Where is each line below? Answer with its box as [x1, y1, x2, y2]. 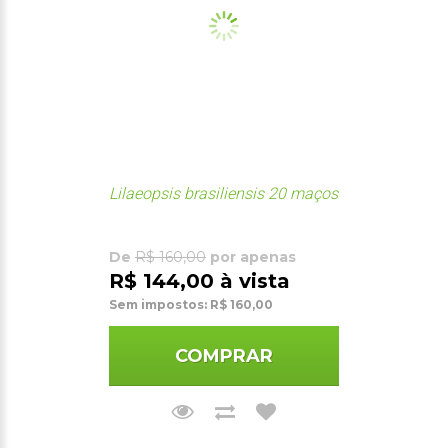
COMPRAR [175, 344, 273, 367]
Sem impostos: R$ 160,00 [109, 296, 273, 312]
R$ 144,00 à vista [109, 268, 290, 293]
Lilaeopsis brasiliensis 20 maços [109, 183, 338, 203]
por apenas [206, 247, 296, 266]
